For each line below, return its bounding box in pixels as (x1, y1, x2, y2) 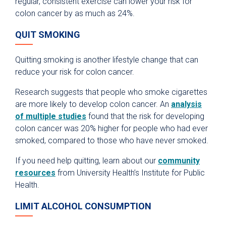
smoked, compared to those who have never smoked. (15, 136, 208, 146)
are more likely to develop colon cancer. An (15, 99, 171, 109)
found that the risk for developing (86, 111, 204, 122)
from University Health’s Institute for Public (55, 168, 205, 178)
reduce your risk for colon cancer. (15, 67, 134, 77)
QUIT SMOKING (15, 29, 80, 40)
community (158, 156, 200, 166)
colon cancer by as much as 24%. (15, 9, 135, 19)
